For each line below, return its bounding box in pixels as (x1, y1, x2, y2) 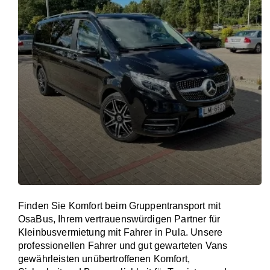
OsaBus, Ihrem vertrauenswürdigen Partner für (18, 214, 221, 224)
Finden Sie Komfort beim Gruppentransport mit (18, 201, 221, 211)
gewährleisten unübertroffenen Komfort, (18, 254, 190, 264)
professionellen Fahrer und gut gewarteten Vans (18, 240, 228, 251)
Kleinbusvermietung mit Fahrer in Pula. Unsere (18, 227, 223, 237)
